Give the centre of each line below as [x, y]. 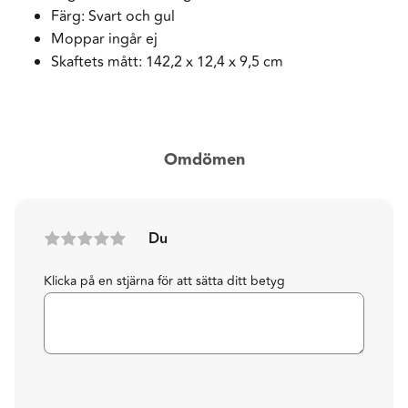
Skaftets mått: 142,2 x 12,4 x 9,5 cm [167, 61]
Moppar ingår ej [104, 39]
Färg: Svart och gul [113, 16]
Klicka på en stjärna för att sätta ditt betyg [164, 280]
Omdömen [204, 159]
